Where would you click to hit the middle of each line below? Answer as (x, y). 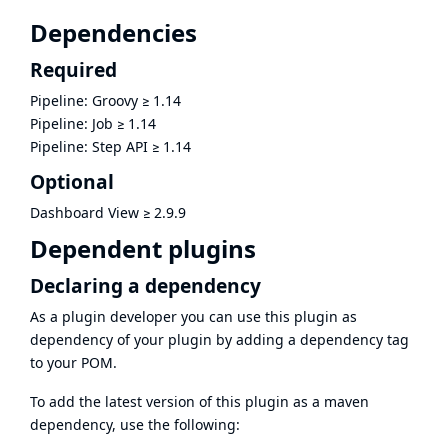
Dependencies (113, 33)
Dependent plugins (143, 248)
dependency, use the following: (135, 424)
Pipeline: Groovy (84, 101)
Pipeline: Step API (89, 147)
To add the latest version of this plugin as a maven (199, 401)
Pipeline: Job (71, 124)
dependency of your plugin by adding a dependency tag (219, 339)
